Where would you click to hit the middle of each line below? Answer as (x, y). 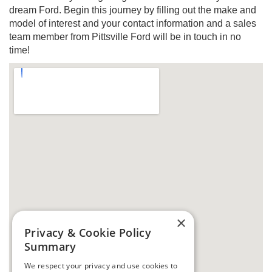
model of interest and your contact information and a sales (133, 24)
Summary (50, 246)
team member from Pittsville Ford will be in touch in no (125, 37)
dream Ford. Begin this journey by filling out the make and (133, 10)
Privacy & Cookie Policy (88, 233)
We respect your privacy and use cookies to (101, 266)
